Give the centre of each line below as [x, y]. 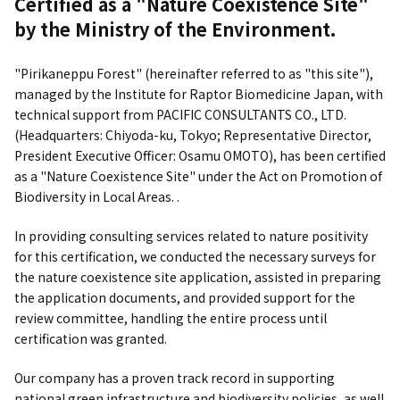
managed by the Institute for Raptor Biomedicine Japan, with [199, 94]
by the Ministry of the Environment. [175, 29]
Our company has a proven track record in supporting [175, 378]
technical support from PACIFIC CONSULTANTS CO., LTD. [180, 114]
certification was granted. [91, 338]
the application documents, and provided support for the [185, 297]
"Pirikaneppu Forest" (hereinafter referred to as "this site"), [194, 73]
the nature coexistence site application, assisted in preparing [198, 277]
